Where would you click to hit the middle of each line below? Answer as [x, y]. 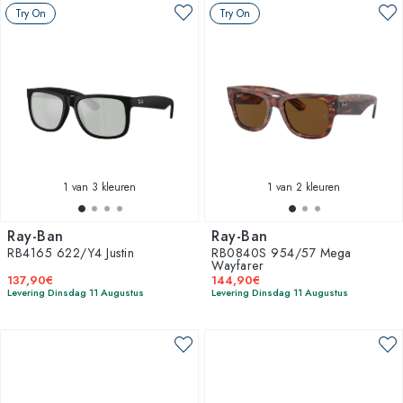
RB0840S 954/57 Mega [282, 252]
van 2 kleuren [306, 187]
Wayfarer [237, 265]
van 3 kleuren [102, 187]
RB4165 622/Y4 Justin [71, 252]
